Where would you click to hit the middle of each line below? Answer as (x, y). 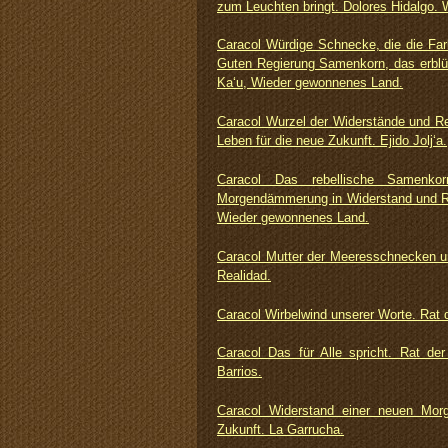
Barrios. (239, 372)
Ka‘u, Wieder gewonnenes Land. (310, 83)
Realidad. (244, 275)
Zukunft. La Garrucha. (280, 430)
